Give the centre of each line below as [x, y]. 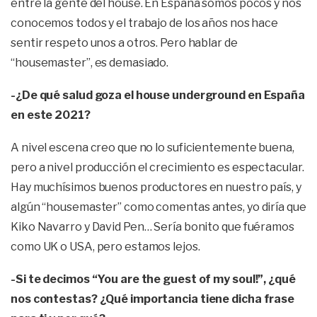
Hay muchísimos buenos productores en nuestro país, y [156, 188]
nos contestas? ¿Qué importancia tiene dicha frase [153, 299]
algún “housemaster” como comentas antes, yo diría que [158, 207]
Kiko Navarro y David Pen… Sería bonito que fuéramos [152, 227]
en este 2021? [51, 115]
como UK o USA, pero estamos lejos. [105, 247]
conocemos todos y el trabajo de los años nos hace [145, 23]
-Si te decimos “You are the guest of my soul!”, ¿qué [153, 279]
